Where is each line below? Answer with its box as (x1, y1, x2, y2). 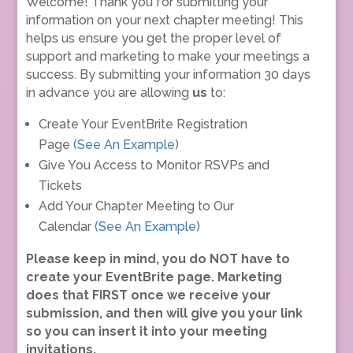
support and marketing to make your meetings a (25, 48, 310, 64)
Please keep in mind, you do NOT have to (25, 251, 290, 266)
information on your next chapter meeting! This (25, 12, 303, 28)
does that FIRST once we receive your (25, 287, 271, 303)
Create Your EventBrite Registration (38, 116, 247, 132)
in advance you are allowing (25, 84, 189, 100)
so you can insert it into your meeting (25, 323, 267, 339)
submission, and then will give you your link (25, 305, 303, 321)
